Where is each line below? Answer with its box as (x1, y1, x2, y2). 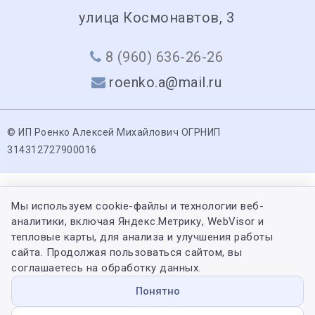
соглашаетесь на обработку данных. (11, 262, 201, 274)
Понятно (135, 284, 180, 297)
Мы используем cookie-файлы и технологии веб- (11, 200, 264, 212)
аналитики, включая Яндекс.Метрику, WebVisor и (11, 215, 264, 228)
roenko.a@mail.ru (109, 73, 222, 91)
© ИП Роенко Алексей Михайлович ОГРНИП (7, 126, 221, 138)
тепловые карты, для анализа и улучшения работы (11, 231, 273, 243)
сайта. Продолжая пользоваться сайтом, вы (11, 246, 242, 259)
